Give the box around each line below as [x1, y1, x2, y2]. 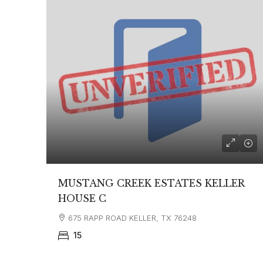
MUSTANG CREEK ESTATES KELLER [58, 177, 244, 190]
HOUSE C [58, 193, 106, 205]
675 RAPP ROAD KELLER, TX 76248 [68, 213, 197, 223]
